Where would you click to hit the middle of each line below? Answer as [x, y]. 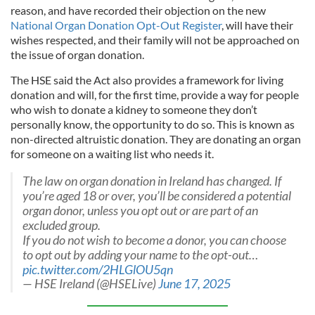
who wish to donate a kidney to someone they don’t [134, 109]
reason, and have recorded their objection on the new [138, 10]
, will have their [257, 25]
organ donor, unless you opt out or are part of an [140, 211]
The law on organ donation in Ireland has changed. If [152, 181]
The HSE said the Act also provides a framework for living [147, 80]
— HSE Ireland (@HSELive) [90, 284]
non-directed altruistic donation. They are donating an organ [156, 139]
